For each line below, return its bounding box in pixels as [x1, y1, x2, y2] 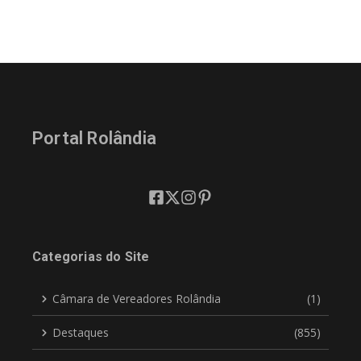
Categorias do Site [32, 249, 150, 264]
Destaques [52, 325, 109, 340]
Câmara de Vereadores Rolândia [52, 291, 221, 306]
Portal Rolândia [32, 128, 156, 148]
